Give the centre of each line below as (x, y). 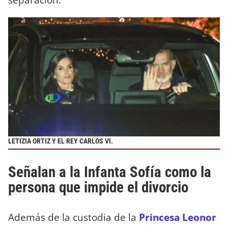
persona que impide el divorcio (98, 187)
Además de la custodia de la (74, 217)
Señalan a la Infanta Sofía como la (110, 172)
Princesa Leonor (178, 217)
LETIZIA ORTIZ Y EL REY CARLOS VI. (61, 141)
